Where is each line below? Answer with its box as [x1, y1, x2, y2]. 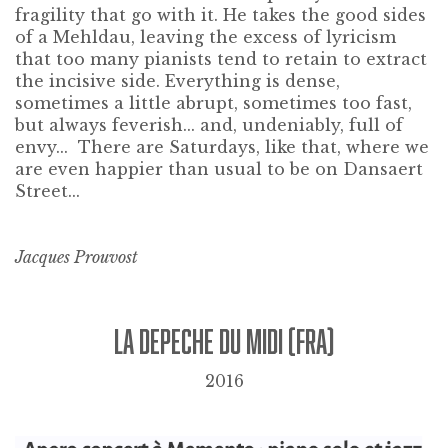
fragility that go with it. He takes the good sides [15, 4, 426, 25]
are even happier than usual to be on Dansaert [15, 158, 423, 179]
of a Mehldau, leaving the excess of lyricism [15, 26, 396, 47]
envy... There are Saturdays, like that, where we [15, 136, 429, 157]
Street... [15, 180, 80, 201]
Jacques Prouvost [15, 246, 138, 267]
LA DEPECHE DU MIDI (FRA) [114, 321, 334, 360]
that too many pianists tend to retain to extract [15, 48, 427, 69]
